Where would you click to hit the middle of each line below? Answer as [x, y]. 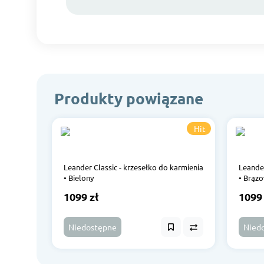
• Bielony [79, 178]
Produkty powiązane [129, 98]
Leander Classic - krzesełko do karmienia [133, 167]
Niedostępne [93, 227]
